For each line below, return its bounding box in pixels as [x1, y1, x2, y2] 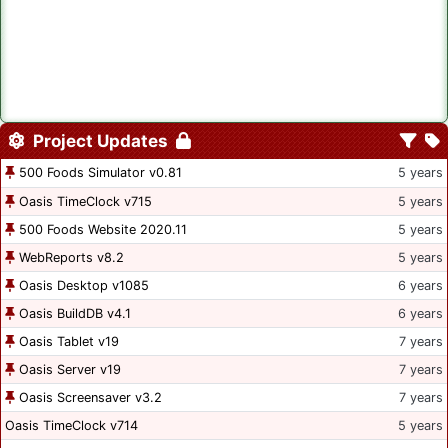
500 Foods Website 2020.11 [19, 222, 187, 238]
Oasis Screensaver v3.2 [19, 390, 162, 406]
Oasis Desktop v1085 [19, 278, 149, 294]
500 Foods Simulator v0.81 [19, 165, 182, 181]
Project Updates [25, 131, 176, 152]
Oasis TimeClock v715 [19, 194, 152, 210]
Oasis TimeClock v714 [5, 418, 138, 434]
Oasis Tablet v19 [19, 334, 119, 350]
